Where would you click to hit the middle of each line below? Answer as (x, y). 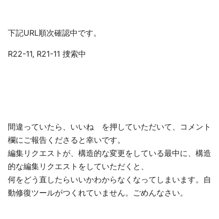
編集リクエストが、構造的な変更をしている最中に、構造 (109, 153)
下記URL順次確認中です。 (55, 33)
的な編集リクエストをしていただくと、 (78, 166)
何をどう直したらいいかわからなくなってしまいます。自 (109, 179)
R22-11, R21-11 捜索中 (51, 54)
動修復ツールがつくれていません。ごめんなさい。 (98, 193)
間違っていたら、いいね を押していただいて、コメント (109, 127)
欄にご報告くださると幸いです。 (66, 140)
